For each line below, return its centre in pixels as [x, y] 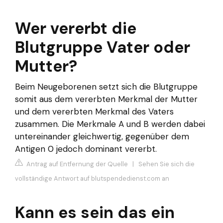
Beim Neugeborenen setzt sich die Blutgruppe [106, 87]
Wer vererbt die [76, 29]
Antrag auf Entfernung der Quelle [76, 164]
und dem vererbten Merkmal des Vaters [94, 112]
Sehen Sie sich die [167, 164]
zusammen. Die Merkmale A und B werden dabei [110, 124]
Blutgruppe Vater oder [103, 48]
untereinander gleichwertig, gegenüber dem [102, 137]
